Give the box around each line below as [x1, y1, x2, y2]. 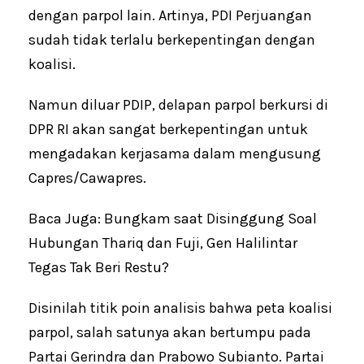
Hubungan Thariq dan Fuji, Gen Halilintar [28, 233, 297, 252]
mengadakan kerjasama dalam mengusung [28, 144, 321, 162]
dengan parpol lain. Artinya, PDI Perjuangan [28, 6, 312, 24]
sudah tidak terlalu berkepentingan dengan [28, 30, 315, 49]
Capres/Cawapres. [28, 168, 146, 187]
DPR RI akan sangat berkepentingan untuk [28, 119, 308, 138]
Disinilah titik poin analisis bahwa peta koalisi [28, 298, 332, 317]
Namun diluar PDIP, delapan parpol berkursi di [28, 95, 328, 114]
